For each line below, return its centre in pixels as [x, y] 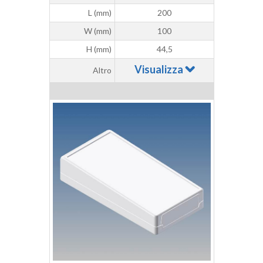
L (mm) [100, 13]
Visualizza [159, 70]
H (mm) [99, 49]
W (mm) [98, 31]
